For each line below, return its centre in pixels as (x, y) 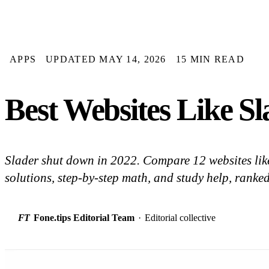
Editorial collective (180, 218)
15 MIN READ (210, 59)
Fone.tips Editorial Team (84, 218)
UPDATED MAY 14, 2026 (106, 59)
